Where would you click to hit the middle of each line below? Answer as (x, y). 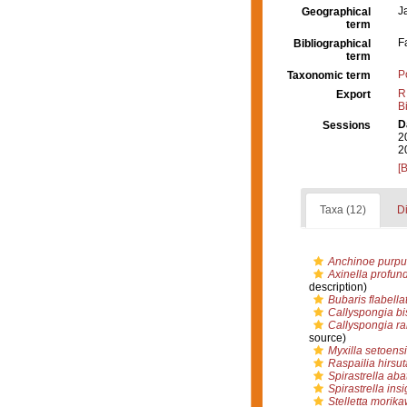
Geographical (336, 12)
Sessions (347, 125)
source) (327, 338)
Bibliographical (332, 44)
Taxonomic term (329, 75)
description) (338, 287)
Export (353, 94)
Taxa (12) (342, 210)
